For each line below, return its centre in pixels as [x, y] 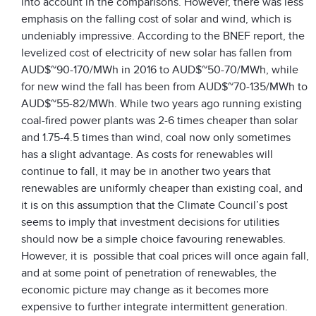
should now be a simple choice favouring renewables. [153, 239]
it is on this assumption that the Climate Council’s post [154, 206]
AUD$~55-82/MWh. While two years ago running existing [162, 104]
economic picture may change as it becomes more [145, 290]
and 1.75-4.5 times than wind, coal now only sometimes [156, 138]
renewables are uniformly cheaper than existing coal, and [162, 189]
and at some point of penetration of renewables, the [149, 273]
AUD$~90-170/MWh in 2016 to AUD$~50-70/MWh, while [160, 70]
